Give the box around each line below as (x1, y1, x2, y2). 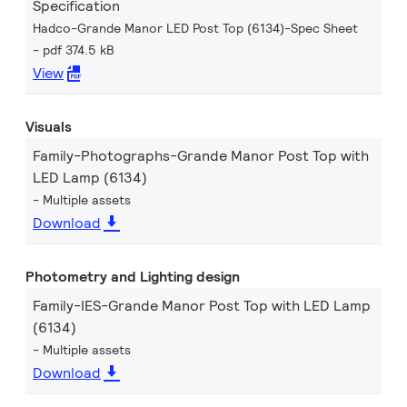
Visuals (25, 117, 72, 136)
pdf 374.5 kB (43, 42, 114, 58)
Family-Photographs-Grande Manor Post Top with (33, 146, 369, 165)
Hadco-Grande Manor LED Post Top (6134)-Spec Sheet (33, 20, 358, 36)
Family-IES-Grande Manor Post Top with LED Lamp (33, 296, 371, 315)
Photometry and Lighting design (25, 267, 240, 286)
